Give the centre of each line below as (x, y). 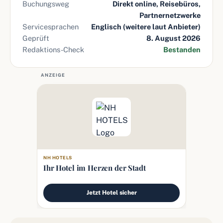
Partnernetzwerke (170, 15)
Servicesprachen (51, 27)
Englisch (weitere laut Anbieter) (146, 27)
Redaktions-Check (53, 50)
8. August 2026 (173, 38)
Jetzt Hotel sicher (111, 193)
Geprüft (36, 38)
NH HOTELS (58, 158)
